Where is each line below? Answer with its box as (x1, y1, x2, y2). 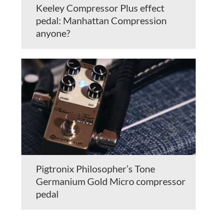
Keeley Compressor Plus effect (36, 2, 164, 14)
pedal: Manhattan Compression (36, 15, 167, 27)
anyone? (36, 27, 70, 39)
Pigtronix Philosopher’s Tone (36, 163, 155, 175)
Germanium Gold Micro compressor (36, 175, 186, 187)
